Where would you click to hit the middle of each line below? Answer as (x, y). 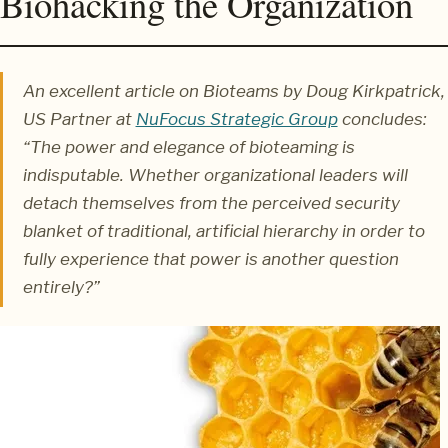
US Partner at (79, 119)
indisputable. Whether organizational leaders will (215, 175)
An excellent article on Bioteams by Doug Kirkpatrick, (233, 91)
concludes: (382, 119)
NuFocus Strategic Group (236, 119)
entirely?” (61, 287)
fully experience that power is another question (210, 259)
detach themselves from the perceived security (211, 203)
